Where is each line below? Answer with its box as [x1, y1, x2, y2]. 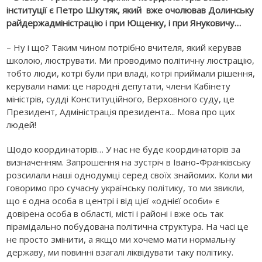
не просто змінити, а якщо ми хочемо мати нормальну [6, 233, 236, 245]
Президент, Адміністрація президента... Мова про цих [6, 106, 236, 118]
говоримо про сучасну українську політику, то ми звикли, [6, 182, 245, 194]
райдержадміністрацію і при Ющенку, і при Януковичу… [6, 17, 242, 29]
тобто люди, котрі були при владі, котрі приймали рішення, [6, 67, 256, 79]
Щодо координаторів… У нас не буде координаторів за [6, 143, 241, 155]
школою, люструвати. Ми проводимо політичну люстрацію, [6, 54, 255, 66]
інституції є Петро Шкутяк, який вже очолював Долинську [6, 4, 254, 16]
